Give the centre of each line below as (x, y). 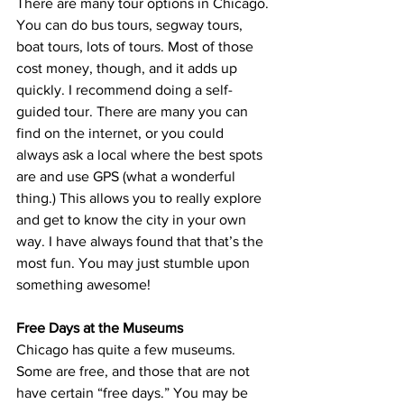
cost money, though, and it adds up (129, 68)
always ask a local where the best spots (141, 155)
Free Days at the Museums (100, 328)
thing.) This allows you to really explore (141, 198)
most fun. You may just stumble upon (135, 263)
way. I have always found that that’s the (142, 241)
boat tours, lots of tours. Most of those (137, 46)
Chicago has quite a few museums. (128, 349)
